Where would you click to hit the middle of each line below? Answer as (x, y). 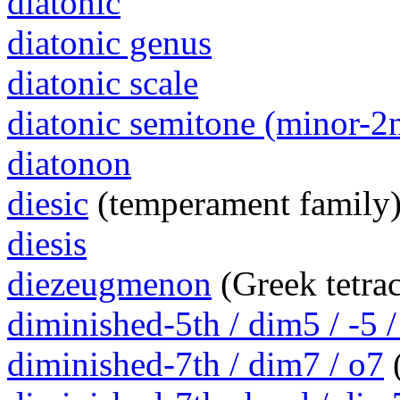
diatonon (69, 163)
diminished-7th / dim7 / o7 (196, 364)
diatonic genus (109, 43)
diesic (48, 204)
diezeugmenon (109, 284)
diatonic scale (103, 83)
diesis (47, 244)
